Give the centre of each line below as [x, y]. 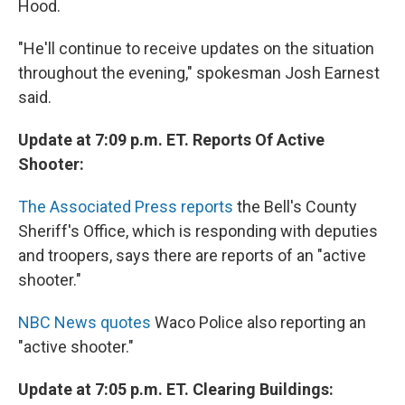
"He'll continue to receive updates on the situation [196, 49]
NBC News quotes [85, 323]
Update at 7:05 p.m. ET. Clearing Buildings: [176, 390]
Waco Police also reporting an [259, 323]
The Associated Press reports [126, 207]
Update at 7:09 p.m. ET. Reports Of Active [171, 140]
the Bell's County [295, 207]
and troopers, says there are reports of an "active [192, 256]
